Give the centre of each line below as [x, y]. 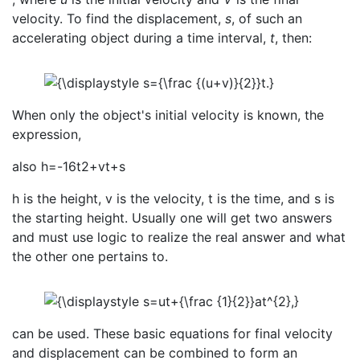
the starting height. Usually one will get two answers [172, 218]
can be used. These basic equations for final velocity [172, 334]
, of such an [267, 19]
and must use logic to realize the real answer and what [179, 237]
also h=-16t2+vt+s [69, 167]
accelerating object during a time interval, [141, 38]
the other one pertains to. [90, 257]
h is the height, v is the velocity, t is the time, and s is [173, 199]
